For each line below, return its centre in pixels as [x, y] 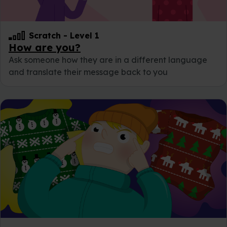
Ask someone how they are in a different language [108, 60]
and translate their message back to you [88, 72]
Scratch [45, 35]
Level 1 [85, 35]
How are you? [45, 47]
